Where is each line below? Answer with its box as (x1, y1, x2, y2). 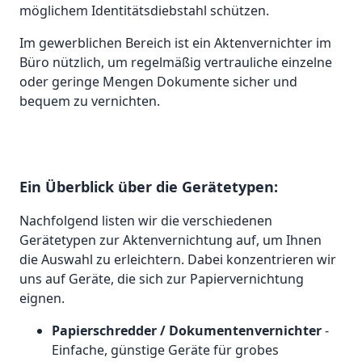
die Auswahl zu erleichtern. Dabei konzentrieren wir (19, 250, 336, 269)
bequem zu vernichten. (19, 92, 160, 111)
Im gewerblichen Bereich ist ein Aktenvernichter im (19, 34, 331, 53)
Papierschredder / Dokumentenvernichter (52, 322, 322, 340)
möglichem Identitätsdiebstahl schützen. (19, 2, 269, 20)
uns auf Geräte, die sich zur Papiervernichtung (19, 270, 304, 288)
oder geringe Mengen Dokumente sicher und (19, 73, 297, 91)
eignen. (19, 289, 65, 308)
